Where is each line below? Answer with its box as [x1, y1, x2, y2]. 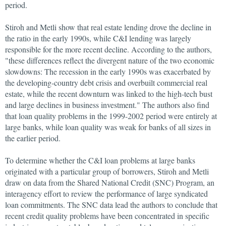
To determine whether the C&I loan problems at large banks [5, 155, 195, 165]
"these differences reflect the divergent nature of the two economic [5, 55, 214, 66]
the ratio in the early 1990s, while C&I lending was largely [5, 33, 191, 43]
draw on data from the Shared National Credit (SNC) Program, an [5, 177, 214, 188]
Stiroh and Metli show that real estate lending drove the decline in [5, 22, 211, 32]
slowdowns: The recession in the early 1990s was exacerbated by [5, 66, 211, 77]
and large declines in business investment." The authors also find [5, 99, 209, 110]
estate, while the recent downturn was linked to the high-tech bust [5, 88, 212, 99]
